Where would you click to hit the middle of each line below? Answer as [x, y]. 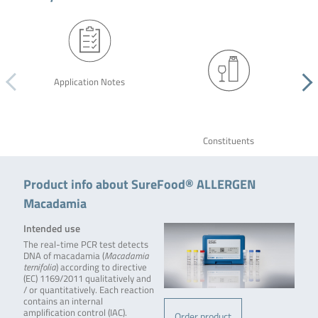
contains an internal [63, 302]
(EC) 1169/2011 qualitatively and [87, 279]
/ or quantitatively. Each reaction [88, 290]
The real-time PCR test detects [86, 245]
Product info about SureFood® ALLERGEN [139, 184]
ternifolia [39, 268]
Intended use [51, 229]
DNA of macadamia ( [64, 256]
